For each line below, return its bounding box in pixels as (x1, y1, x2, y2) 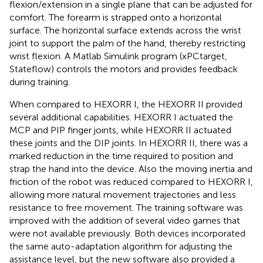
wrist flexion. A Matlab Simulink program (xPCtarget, (9, 50, 227, 62)
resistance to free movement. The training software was (9, 201, 243, 213)
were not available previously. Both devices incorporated (9, 227, 245, 239)
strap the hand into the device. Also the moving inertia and (9, 163, 252, 174)
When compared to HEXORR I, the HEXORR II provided (9, 98, 242, 110)
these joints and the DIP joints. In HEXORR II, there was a (9, 137, 248, 149)
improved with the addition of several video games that (9, 214, 240, 226)
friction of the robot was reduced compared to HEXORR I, (9, 176, 253, 187)
